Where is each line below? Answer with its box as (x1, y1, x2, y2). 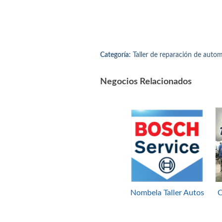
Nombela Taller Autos (130, 189, 204, 197)
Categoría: (100, 52, 131, 59)
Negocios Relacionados (100, 77, 192, 87)
